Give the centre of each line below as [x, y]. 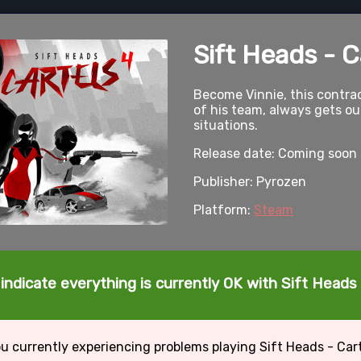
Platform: [224, 210]
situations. [226, 126]
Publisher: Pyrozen [250, 182]
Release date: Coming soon [275, 154]
